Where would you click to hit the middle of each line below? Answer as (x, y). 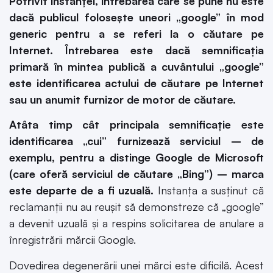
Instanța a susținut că (209, 190)
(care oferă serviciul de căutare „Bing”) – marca (136, 174)
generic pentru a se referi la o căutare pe (136, 33)
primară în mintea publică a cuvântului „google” (136, 66)
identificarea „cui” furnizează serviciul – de (136, 141)
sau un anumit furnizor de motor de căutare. (122, 99)
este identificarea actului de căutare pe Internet (136, 83)
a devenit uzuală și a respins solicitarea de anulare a (136, 223)
